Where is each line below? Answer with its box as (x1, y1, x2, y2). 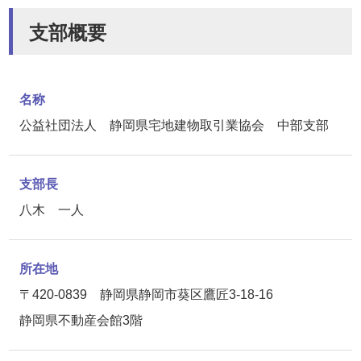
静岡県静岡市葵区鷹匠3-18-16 (99, 288, 286, 301)
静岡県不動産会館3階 (19, 313, 143, 327)
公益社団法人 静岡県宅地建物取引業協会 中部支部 (19, 118, 329, 132)
